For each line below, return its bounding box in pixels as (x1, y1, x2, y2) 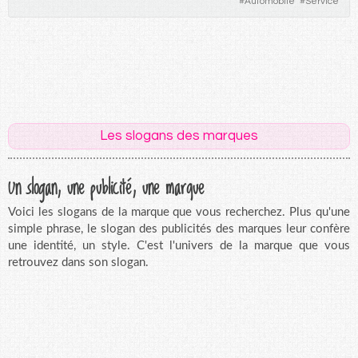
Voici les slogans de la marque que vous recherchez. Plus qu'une (8, 205, 350, 218)
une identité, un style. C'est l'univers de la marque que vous (8, 239, 350, 252)
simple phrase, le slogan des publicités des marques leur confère (8, 222, 350, 235)
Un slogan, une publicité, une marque (8, 168, 205, 204)
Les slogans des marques (100, 128, 258, 143)
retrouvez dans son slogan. (8, 256, 149, 268)
